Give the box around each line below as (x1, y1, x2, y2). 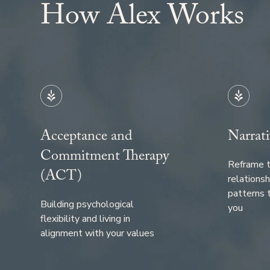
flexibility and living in (40, 212, 131, 226)
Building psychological (40, 198, 134, 212)
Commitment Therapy (40, 145, 169, 171)
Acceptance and (40, 125, 133, 151)
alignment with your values (40, 227, 155, 240)
